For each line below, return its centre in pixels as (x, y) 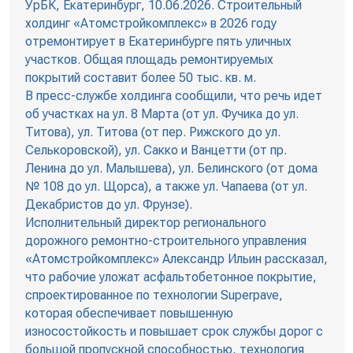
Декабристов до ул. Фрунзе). (108, 205)
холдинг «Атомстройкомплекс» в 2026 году (150, 24)
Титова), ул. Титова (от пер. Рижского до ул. (152, 132)
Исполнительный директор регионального (145, 223)
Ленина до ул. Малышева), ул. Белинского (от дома (171, 169)
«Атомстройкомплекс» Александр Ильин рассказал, (176, 259)
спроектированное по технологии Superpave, (154, 295)
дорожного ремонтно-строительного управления (165, 241)
